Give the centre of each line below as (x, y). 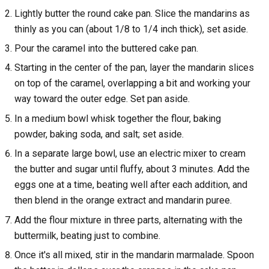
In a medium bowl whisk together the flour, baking (118, 118)
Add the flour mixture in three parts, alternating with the (128, 220)
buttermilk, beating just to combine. (87, 235)
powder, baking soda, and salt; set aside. (99, 134)
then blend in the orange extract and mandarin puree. (123, 201)
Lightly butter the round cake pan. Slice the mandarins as (132, 13)
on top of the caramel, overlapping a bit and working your (132, 83)
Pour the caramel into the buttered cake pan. (106, 49)
